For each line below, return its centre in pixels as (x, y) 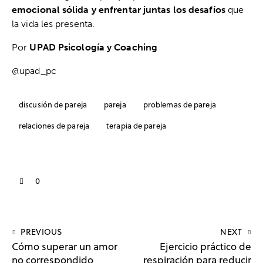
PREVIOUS (42, 232)
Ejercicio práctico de (205, 247)
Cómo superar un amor (65, 247)
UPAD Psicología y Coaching (94, 47)
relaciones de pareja (54, 125)
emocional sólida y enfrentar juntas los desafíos (119, 10)
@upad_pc (34, 71)
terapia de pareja (136, 125)
